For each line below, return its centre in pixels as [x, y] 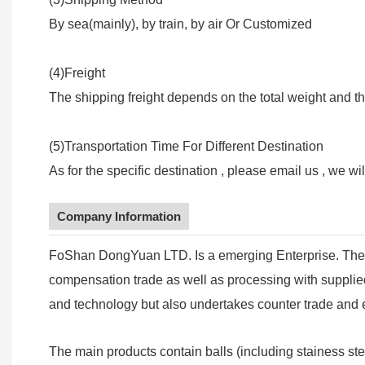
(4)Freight [77, 73]
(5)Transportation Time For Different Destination [186, 147]
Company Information [119, 217]
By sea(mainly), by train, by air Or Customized [180, 24]
